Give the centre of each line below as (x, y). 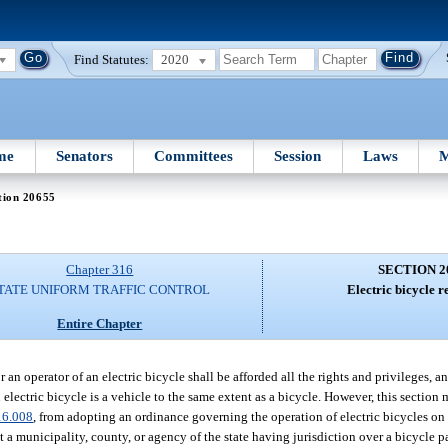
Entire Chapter (100, 323)
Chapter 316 (100, 270)
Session (298, 155)
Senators (84, 155)
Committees (194, 155)
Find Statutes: (112, 59)
